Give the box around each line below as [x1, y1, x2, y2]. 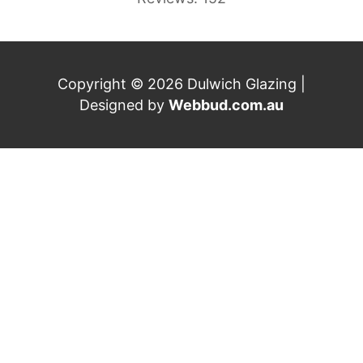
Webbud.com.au [169, 96, 284, 113]
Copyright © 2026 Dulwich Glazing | [58, 75, 305, 92]
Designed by [79, 96, 169, 113]
